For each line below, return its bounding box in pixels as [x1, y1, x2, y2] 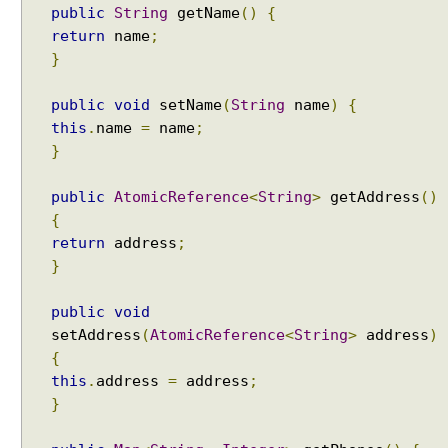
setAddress [51, 327, 141, 343]
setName [150, 97, 222, 113]
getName [168, 5, 240, 21]
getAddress [321, 189, 420, 205]
